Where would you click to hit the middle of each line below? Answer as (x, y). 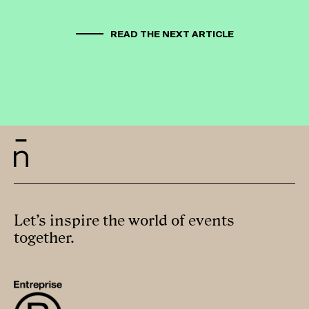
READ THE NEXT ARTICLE (172, 34)
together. (44, 238)
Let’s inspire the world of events (124, 221)
